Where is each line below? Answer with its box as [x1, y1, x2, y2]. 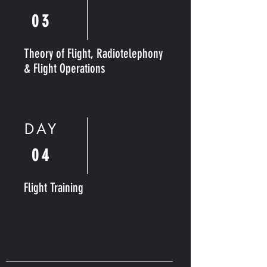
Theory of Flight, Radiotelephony [24, 46, 163, 61]
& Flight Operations [24, 61, 105, 76]
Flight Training [24, 180, 83, 195]
